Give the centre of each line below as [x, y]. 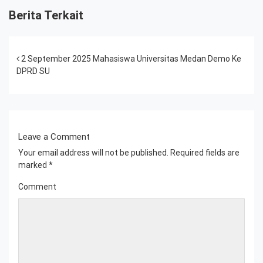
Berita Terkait [46, 15]
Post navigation [74, 60]
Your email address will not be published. [93, 152]
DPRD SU [33, 71]
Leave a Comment [54, 136]
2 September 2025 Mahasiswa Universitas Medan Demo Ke [130, 58]
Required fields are [204, 152]
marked [33, 165]
